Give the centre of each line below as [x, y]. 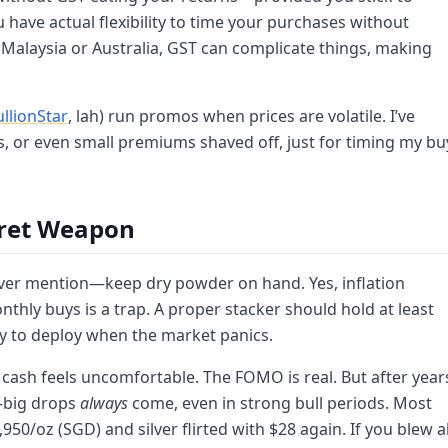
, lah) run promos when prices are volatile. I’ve [241, 116]
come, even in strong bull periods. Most [280, 403]
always [104, 403]
